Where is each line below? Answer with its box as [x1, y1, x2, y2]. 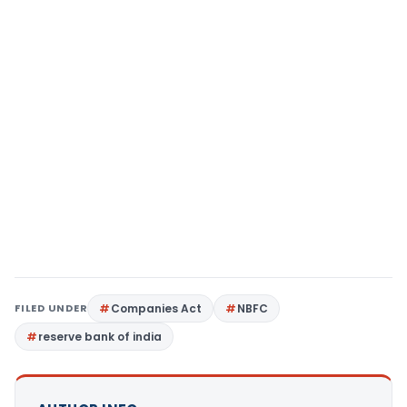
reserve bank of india [38, 329, 162, 345]
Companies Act [111, 301, 203, 317]
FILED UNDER [15, 301, 88, 316]
